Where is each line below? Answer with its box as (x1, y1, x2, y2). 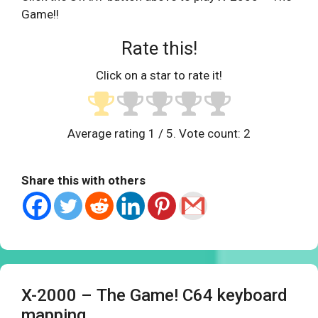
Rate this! (121, 37, 197, 59)
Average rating (67, 126, 148, 141)
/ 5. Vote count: (155, 126, 243, 141)
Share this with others (21, 173, 146, 188)
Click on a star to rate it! (96, 68, 222, 83)
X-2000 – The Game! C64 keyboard (21, 285, 287, 306)
